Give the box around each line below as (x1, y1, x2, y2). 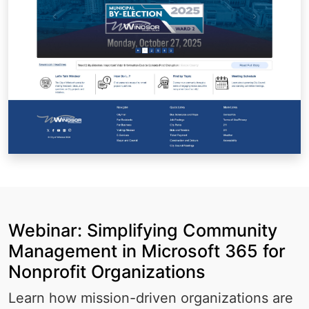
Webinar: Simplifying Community (8, 220, 277, 241)
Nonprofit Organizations (8, 261, 206, 283)
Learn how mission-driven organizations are (8, 290, 293, 307)
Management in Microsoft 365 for (8, 241, 286, 262)
